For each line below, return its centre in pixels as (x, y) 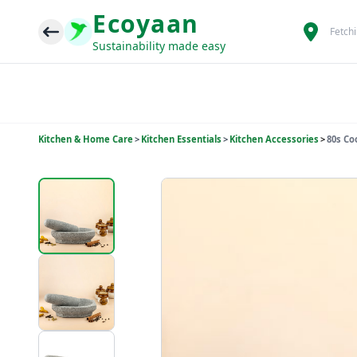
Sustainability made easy (159, 45)
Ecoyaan (146, 23)
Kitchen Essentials (181, 139)
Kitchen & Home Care (86, 139)
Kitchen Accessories (274, 139)
